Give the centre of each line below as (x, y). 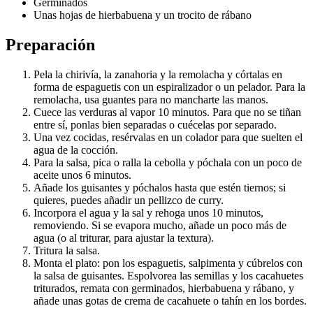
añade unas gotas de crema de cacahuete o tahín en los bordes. (170, 300)
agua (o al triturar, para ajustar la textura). (124, 238)
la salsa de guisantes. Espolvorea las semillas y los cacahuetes (168, 275)
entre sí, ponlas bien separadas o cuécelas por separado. (155, 124)
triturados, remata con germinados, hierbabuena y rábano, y (164, 288)
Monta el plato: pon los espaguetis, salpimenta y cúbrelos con (168, 263)
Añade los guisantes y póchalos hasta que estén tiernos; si (160, 187)
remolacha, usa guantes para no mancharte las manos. (151, 99)
